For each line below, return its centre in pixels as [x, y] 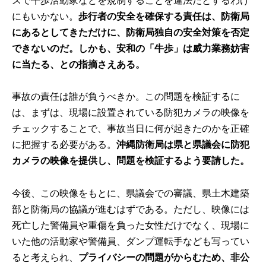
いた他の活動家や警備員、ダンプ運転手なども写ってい [131, 241]
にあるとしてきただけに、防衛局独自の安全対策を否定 [131, 33]
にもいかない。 [45, 17]
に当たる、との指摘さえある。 [79, 65]
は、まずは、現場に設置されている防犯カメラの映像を [131, 113]
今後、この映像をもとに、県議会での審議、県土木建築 [131, 193]
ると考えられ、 [45, 257]
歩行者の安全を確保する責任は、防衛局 [164, 17]
